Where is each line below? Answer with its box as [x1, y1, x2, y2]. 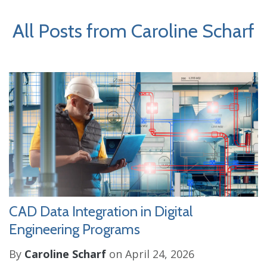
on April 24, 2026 [106, 247, 194, 261]
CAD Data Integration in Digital [9, 203, 193, 220]
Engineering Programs [9, 221, 140, 238]
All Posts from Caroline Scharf [13, 19, 254, 42]
